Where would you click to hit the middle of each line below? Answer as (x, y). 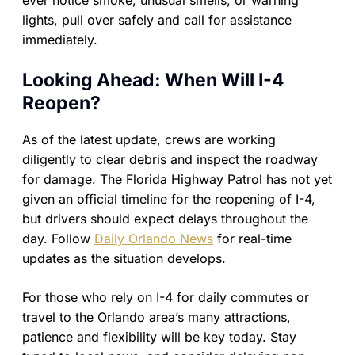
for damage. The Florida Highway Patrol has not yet (177, 179)
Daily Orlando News (154, 239)
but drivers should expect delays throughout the (165, 219)
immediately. (60, 40)
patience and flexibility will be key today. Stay (159, 337)
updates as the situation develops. (124, 259)
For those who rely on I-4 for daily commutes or (166, 298)
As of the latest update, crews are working (149, 140)
